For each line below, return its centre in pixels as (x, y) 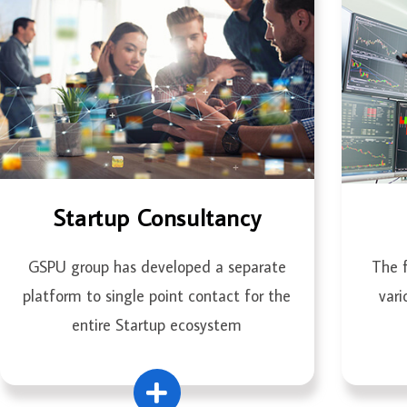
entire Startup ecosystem (157, 325)
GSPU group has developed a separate (157, 267)
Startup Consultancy (157, 218)
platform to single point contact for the (157, 296)
